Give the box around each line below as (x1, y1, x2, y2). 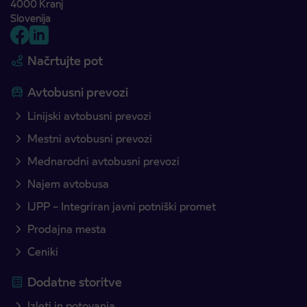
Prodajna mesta (27, 222, 106, 237)
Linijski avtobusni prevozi (27, 109, 151, 124)
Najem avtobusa (27, 177, 109, 192)
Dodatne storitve (27, 274, 122, 291)
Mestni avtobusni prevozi (27, 132, 152, 147)
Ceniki (27, 245, 58, 260)
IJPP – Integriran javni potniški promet (27, 199, 216, 214)
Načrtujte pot (27, 53, 103, 69)
